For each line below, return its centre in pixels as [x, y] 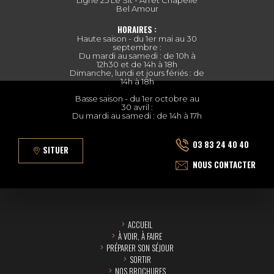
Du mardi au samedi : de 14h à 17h [137, 115]
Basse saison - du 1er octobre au [137, 98]
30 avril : [137, 107]
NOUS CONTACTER [224, 164]
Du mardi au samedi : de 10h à [137, 55]
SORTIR [140, 259]
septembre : [137, 47]
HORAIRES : [137, 29]
